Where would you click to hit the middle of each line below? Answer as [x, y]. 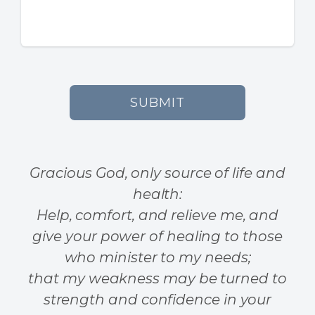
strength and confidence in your [157, 299]
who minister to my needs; [157, 257]
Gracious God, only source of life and [157, 173]
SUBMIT [157, 102]
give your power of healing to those [157, 236]
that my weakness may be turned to [157, 278]
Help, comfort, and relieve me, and [157, 215]
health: [157, 194]
